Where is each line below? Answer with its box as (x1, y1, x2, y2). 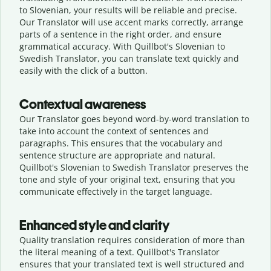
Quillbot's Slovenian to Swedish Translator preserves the (19, 161, 249, 173)
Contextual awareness (19, 96, 146, 113)
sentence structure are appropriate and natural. (19, 149, 215, 161)
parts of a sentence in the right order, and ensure (19, 28, 221, 40)
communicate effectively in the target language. (19, 185, 212, 197)
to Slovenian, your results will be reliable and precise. (19, 4, 237, 16)
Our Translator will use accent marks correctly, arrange (19, 16, 243, 28)
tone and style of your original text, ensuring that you (19, 173, 235, 185)
